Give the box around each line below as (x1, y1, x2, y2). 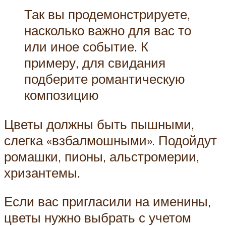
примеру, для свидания (24, 54, 165, 71)
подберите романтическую (24, 71, 185, 87)
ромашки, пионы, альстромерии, (4, 148, 199, 164)
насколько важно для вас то (24, 22, 191, 39)
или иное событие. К (24, 38, 148, 55)
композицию (24, 87, 99, 103)
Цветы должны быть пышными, (4, 116, 194, 132)
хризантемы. (4, 164, 80, 181)
